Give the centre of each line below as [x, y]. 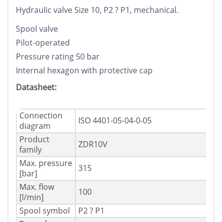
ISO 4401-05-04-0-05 [115, 121]
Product [34, 139]
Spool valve [37, 29]
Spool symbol [45, 211]
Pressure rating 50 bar [58, 57]
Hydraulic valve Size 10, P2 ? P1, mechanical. [97, 10]
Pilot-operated [43, 43]
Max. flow [37, 187]
